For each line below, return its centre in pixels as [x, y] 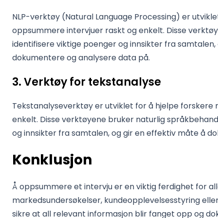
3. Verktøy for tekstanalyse [87, 82]
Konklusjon [52, 160]
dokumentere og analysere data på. [81, 58]
